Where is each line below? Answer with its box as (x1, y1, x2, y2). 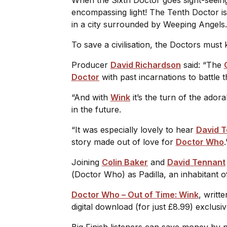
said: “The (180, 59, 224, 70)
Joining (71, 157, 102, 167)
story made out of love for (71, 136, 176, 147)
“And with (71, 92, 110, 102)
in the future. (71, 104, 126, 115)
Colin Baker (101, 157, 148, 167)
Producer (71, 59, 110, 70)
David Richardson (110, 59, 181, 70)
